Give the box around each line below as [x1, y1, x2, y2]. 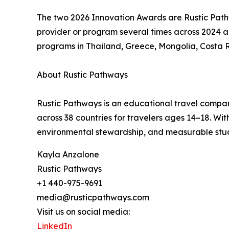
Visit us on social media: [37, 207, 130, 217]
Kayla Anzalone [37, 149, 99, 160]
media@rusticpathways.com [37, 192, 149, 203]
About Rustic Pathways [37, 70, 128, 80]
